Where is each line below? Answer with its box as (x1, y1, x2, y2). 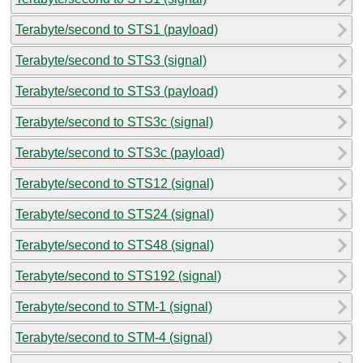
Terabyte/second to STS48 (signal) (15, 237, 214, 252)
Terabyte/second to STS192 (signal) (15, 268, 221, 283)
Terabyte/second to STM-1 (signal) (15, 299, 212, 314)
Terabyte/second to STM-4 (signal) (15, 330, 212, 344)
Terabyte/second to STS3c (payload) (15, 145, 224, 160)
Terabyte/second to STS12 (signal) (15, 176, 214, 190)
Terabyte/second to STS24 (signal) (15, 207, 214, 221)
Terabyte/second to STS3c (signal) (15, 114, 213, 129)
